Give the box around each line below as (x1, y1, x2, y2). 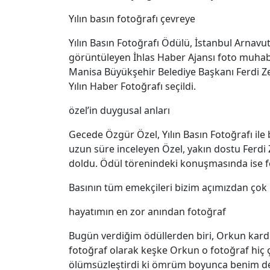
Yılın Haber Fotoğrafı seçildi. (69, 80, 196, 93)
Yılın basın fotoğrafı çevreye (69, 12, 195, 26)
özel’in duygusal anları (69, 104, 170, 118)
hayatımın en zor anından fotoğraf (69, 205, 226, 219)
